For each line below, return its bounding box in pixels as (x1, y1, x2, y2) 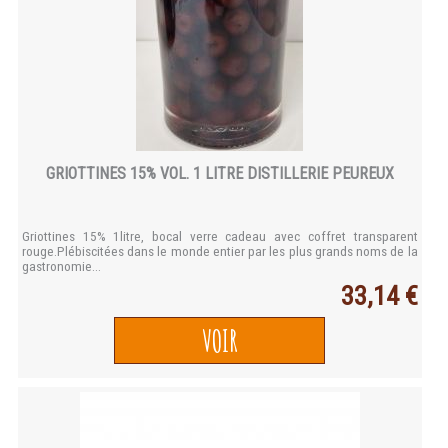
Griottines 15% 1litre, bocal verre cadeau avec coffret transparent (22, 229, 418, 245)
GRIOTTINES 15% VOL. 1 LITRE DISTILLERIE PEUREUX (45, 164, 394, 184)
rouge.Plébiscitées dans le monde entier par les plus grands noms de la (22, 244, 418, 260)
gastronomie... (22, 259, 102, 275)
